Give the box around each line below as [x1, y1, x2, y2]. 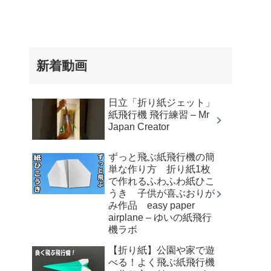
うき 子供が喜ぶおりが [108, 188, 215, 198]
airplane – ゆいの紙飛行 [108, 212, 212, 223]
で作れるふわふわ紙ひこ [108, 175, 215, 186]
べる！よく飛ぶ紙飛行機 [108, 256, 215, 267]
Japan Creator [108, 121, 169, 132]
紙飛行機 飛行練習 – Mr [108, 109, 209, 120]
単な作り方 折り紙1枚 [108, 163, 211, 174]
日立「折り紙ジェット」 [108, 97, 215, 108]
